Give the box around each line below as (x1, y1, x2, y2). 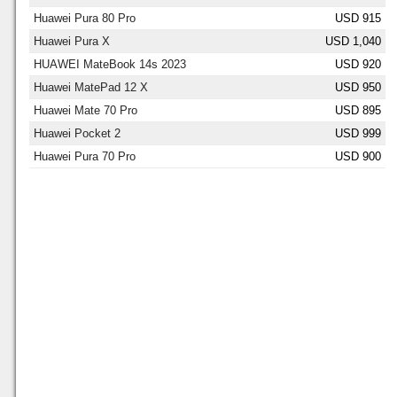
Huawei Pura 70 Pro (34, 149, 136, 163)
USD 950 (335, 80, 381, 94)
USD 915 (335, 11, 381, 25)
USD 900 (335, 149, 381, 163)
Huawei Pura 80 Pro (34, 11, 136, 25)
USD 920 (335, 57, 381, 71)
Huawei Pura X (34, 34, 110, 48)
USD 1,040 (325, 34, 381, 48)
